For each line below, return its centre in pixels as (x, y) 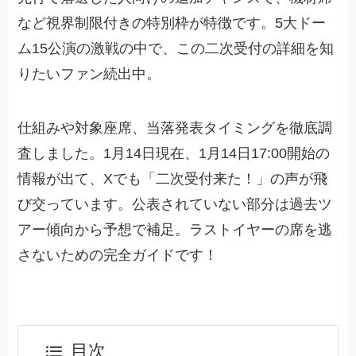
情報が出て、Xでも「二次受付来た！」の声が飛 (173, 179)
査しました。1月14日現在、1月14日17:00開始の (174, 154)
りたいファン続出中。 (89, 74)
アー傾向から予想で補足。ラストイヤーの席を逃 (175, 230)
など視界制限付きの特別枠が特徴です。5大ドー (172, 23)
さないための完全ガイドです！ (118, 255)
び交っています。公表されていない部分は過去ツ (175, 205)
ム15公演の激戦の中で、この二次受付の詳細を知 (176, 49)
